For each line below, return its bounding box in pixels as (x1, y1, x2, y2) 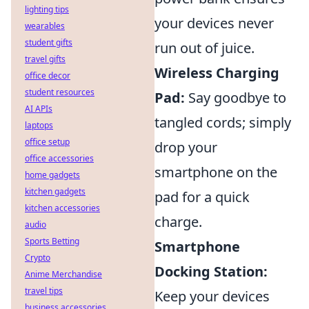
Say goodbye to (185, 88, 286, 107)
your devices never (154, 14, 274, 32)
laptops (25, 119, 53, 131)
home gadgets (25, 169, 80, 181)
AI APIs (25, 103, 52, 114)
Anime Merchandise (25, 268, 102, 280)
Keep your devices (154, 287, 270, 306)
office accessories (25, 152, 94, 164)
